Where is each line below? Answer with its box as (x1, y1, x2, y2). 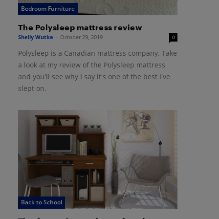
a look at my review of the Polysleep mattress (18, 60, 165, 70)
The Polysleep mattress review (18, 22, 142, 32)
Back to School (21, 197, 62, 206)
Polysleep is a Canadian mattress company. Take (18, 48, 177, 58)
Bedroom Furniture (21, 4, 75, 13)
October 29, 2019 (60, 33, 103, 41)
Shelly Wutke (18, 33, 53, 41)
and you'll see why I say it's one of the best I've (18, 72, 170, 82)
